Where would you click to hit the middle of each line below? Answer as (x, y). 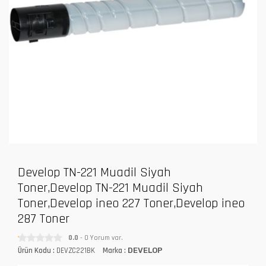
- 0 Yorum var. (101, 237)
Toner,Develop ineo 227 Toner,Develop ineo (131, 203)
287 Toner (44, 219)
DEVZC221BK (76, 250)
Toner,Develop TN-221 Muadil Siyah (110, 188)
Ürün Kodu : (36, 250)
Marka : (115, 250)
